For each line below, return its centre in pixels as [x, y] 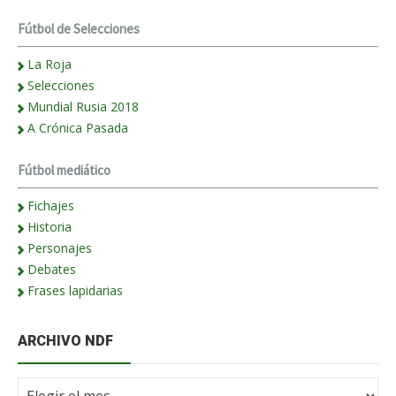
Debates [52, 270]
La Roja [49, 65]
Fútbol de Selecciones [79, 29]
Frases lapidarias [75, 291]
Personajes [60, 248]
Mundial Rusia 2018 [83, 107]
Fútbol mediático [64, 171]
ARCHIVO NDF [65, 341]
